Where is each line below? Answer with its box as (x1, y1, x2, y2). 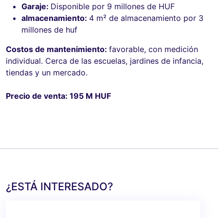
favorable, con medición (109, 44, 198, 54)
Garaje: (21, 1, 51, 11)
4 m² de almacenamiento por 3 (89, 13, 203, 23)
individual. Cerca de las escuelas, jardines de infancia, (6, 55, 203, 66)
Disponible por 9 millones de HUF (51, 1, 175, 11)
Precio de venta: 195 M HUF (6, 91, 111, 101)
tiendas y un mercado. (6, 67, 88, 77)
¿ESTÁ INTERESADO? (6, 180, 113, 193)
